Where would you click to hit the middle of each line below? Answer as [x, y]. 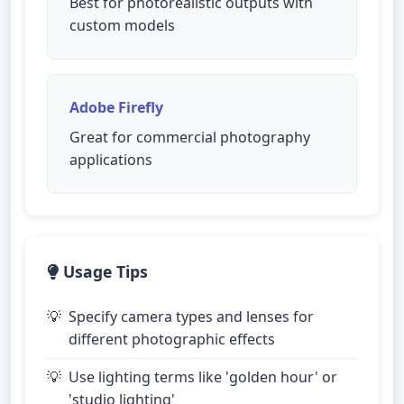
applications [111, 160]
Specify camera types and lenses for [191, 317]
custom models [122, 25]
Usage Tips [103, 271]
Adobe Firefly [116, 107]
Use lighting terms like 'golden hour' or [203, 377]
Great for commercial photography [190, 137]
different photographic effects [172, 339]
